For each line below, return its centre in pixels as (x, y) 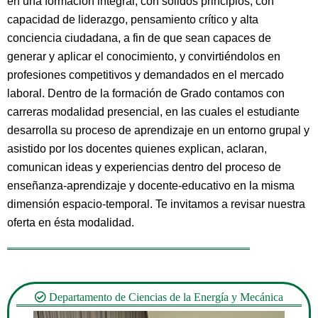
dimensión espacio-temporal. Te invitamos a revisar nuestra (156, 204)
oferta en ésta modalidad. (71, 223)
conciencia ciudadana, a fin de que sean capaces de (139, 38)
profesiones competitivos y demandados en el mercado (146, 75)
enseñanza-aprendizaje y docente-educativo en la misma (151, 186)
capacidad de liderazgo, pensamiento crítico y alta (133, 20)
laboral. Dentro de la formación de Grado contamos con (146, 94)
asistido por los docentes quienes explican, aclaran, (137, 149)
